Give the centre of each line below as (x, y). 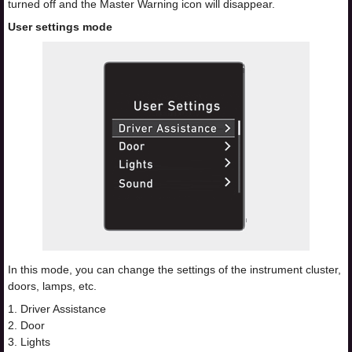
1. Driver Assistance (57, 309)
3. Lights (29, 342)
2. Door (26, 326)
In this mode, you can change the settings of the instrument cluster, (174, 270)
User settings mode (60, 27)
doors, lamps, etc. (52, 286)
